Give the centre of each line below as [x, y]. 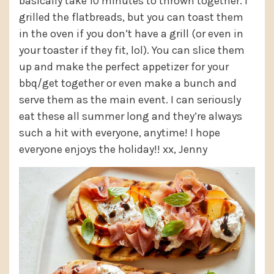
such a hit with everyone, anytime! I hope [120, 133]
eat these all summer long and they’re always [131, 117]
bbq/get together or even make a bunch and [128, 83]
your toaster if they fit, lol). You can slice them [132, 50]
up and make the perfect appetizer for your [124, 67]
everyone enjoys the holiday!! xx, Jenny [113, 150]
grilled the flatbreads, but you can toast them [131, 17]
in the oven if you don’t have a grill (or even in [131, 34]
